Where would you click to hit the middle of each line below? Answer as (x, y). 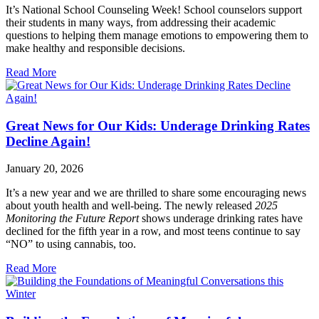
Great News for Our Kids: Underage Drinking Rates (158, 125)
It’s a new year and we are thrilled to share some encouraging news (156, 193)
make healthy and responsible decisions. (95, 48)
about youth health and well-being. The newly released (130, 206)
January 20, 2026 (45, 169)
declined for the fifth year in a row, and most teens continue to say (153, 231)
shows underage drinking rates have (222, 219)
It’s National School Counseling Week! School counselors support (154, 9)
